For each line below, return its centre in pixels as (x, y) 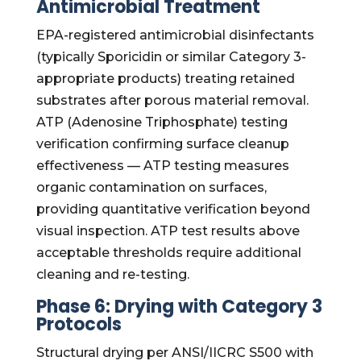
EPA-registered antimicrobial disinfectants (175, 35)
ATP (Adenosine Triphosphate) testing (162, 122)
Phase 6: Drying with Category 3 (179, 307)
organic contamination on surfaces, (151, 187)
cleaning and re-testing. (112, 274)
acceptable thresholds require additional (168, 253)
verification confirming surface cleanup (162, 144)
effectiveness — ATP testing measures (162, 166)
